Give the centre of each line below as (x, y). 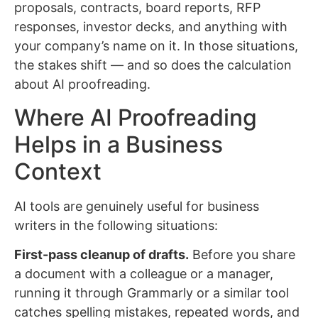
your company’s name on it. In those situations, (156, 46)
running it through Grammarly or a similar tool (152, 292)
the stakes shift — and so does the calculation (153, 65)
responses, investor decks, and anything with (151, 27)
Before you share (242, 254)
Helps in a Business (119, 144)
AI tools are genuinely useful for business (137, 206)
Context (58, 171)
